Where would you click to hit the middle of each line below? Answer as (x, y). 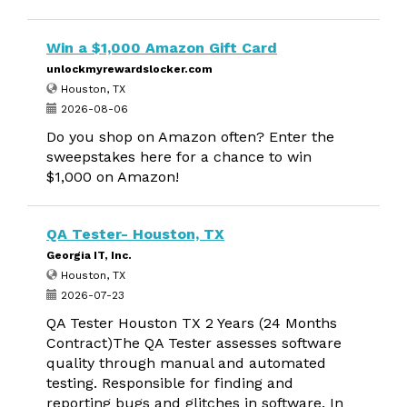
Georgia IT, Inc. (89, 255)
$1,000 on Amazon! (113, 177)
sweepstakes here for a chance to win (179, 157)
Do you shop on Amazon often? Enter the (190, 137)
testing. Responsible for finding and (170, 383)
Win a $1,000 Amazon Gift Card (162, 48)
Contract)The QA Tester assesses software (194, 343)
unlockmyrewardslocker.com (129, 69)
